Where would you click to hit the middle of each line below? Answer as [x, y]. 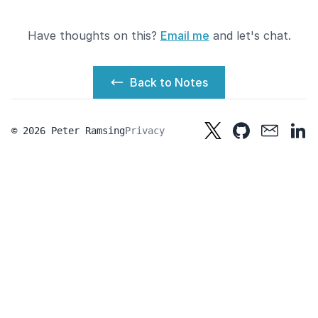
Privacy [145, 131]
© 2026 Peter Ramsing [68, 131]
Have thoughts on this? [94, 35]
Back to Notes [169, 82]
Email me [185, 35]
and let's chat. [250, 35]
